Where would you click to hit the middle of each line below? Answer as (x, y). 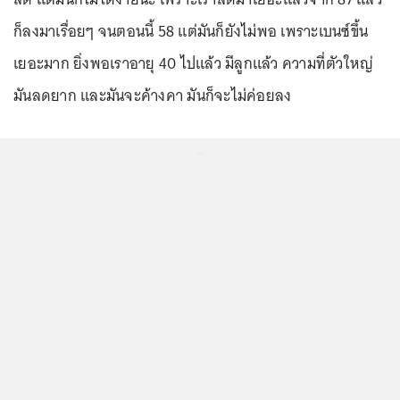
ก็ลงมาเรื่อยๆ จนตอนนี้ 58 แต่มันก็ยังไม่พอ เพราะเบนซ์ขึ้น (191, 31)
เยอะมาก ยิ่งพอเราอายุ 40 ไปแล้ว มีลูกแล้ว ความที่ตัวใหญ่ (194, 63)
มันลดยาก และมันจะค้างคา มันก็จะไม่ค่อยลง (153, 96)
